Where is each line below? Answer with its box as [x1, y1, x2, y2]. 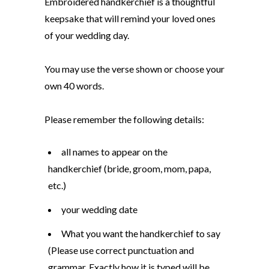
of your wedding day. [44, 29, 129, 41]
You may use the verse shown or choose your [44, 63, 225, 74]
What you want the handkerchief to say [61, 228, 220, 239]
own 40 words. [44, 80, 104, 91]
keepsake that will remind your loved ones [44, 13, 216, 24]
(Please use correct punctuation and [48, 244, 194, 256]
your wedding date [61, 204, 138, 215]
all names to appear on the [61, 146, 168, 157]
